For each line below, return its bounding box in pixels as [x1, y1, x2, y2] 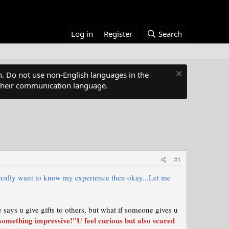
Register [104, 29, 133, 39]
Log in [71, 29, 94, 39]
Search [158, 29, 182, 39]
